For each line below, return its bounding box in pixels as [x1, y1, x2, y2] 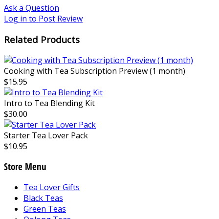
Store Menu [4, 160, 46, 173]
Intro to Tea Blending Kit [4, 97, 95, 109]
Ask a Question [4, 2, 59, 14]
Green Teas [23, 203, 66, 215]
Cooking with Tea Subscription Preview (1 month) [4, 65, 185, 76]
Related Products [4, 33, 80, 46]
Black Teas [23, 193, 63, 204]
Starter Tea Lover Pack [4, 130, 88, 141]
